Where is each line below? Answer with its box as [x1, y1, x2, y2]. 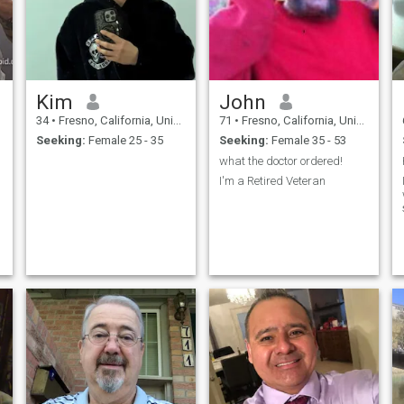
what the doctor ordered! [218, 153, 343, 168]
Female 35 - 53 [268, 133, 346, 148]
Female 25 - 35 [85, 133, 163, 148]
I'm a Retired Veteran [218, 174, 326, 188]
